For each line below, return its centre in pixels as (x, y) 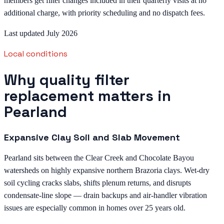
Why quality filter (67, 80)
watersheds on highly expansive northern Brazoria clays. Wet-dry (107, 170)
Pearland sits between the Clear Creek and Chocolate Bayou (99, 157)
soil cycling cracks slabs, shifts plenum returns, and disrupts (97, 182)
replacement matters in (87, 96)
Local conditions (36, 53)
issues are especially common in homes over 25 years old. (95, 207)
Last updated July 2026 (41, 33)
